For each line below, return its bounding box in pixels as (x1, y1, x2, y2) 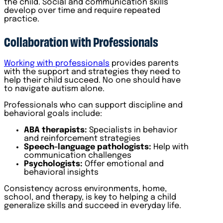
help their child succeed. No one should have (4, 76, 181, 85)
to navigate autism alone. (4, 84, 105, 93)
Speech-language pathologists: (24, 142, 151, 151)
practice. (4, 14, 39, 23)
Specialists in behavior (89, 125, 177, 134)
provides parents (110, 59, 179, 68)
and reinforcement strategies (24, 134, 140, 143)
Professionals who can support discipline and (4, 101, 183, 110)
